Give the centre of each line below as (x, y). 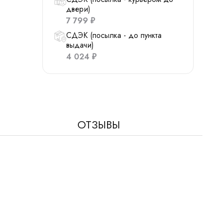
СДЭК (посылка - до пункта (114, 35)
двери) (78, 9)
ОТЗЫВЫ (99, 125)
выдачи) (80, 45)
